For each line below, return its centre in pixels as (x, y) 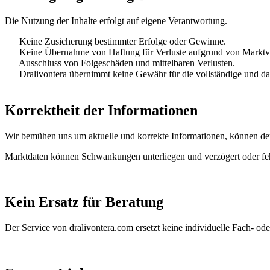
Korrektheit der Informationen (101, 110)
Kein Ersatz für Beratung (84, 202)
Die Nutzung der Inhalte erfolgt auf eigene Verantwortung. (116, 20)
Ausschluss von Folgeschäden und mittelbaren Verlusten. (127, 63)
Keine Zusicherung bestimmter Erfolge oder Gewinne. (123, 41)
